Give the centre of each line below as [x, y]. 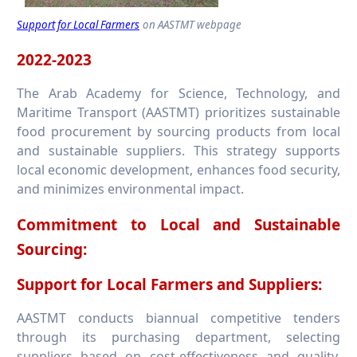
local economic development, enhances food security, [178, 169]
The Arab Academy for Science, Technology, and [178, 93]
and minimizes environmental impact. [130, 188]
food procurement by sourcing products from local [178, 131]
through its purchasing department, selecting [178, 337]
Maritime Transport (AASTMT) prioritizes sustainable [178, 112]
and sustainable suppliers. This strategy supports [178, 150]
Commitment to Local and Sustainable [178, 224]
